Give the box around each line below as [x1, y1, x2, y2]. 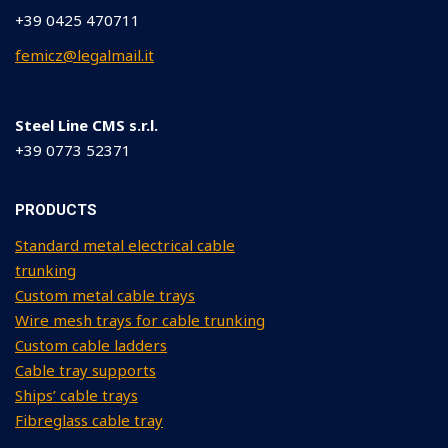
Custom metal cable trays [15, 285, 195, 306]
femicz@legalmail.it [15, 45, 154, 66]
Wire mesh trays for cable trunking [15, 310, 265, 331]
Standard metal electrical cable [15, 235, 235, 256]
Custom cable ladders [15, 335, 167, 356]
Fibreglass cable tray [15, 410, 163, 431]
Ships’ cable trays [15, 385, 138, 406]
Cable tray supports [15, 360, 156, 381]
